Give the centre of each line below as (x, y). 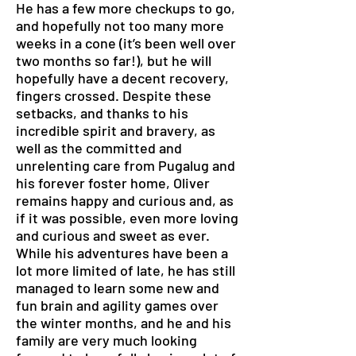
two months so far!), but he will (114, 60)
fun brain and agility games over (117, 305)
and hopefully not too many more (120, 25)
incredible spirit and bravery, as (116, 130)
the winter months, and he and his (124, 323)
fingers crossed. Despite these (114, 95)
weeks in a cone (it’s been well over (126, 43)
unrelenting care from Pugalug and (126, 165)
